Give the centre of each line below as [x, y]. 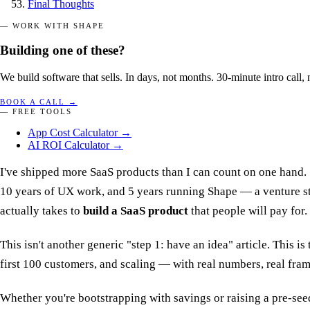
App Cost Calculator [73, 132]
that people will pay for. [248, 210]
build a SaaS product [136, 210]
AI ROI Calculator [69, 145]
